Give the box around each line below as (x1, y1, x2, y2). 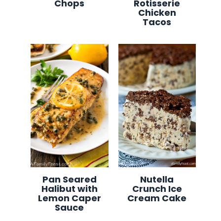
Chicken (138, 6, 176, 19)
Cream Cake (127, 191, 187, 204)
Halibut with (41, 182, 98, 195)
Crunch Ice (132, 182, 182, 195)
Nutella (140, 173, 174, 185)
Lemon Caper (37, 191, 101, 204)
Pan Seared (42, 173, 97, 185)
